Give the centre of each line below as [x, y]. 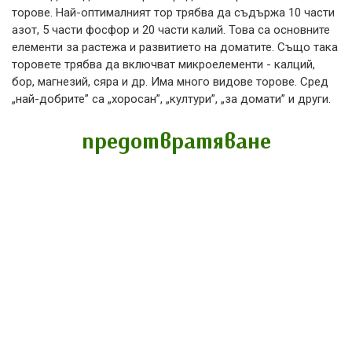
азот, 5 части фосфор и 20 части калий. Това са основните [171, 29]
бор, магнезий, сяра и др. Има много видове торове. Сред [170, 81]
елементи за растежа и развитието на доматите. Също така [175, 47]
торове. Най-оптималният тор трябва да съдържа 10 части [173, 12]
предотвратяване [176, 140]
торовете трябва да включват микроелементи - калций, [163, 64]
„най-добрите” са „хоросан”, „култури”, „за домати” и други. [171, 99]
